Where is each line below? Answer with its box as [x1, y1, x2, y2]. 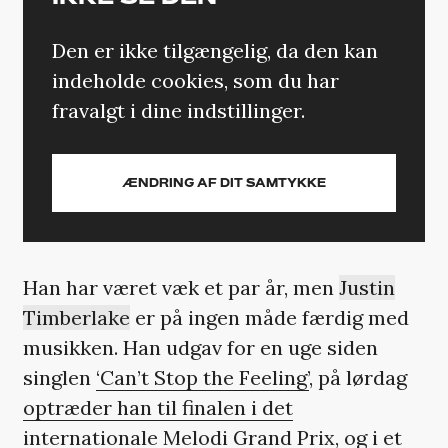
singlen [22, 364, 96, 390]
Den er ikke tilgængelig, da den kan [52, 37, 379, 63]
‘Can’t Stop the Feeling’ [95, 364, 309, 390]
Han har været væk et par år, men [22, 274, 339, 300]
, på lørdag [308, 364, 407, 390]
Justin [338, 274, 395, 300]
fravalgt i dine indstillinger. [52, 97, 306, 123]
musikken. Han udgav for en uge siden [22, 334, 378, 360]
